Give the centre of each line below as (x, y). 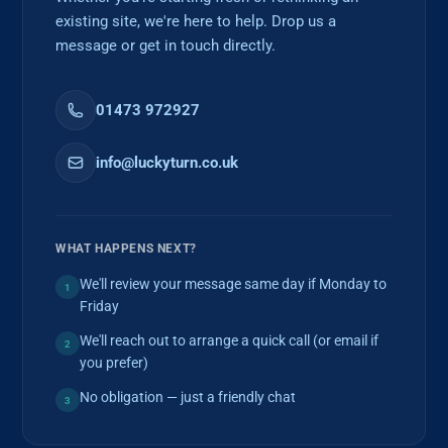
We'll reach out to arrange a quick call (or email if (229, 340)
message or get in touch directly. (165, 45)
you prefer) (114, 362)
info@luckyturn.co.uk (167, 161)
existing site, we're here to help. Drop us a (196, 20)
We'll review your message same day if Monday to (233, 283)
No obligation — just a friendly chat (187, 396)
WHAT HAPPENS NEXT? (126, 248)
